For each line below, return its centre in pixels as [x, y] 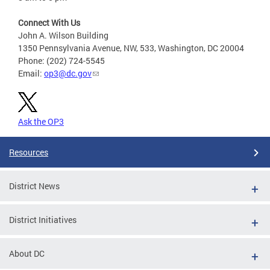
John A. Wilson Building [63, 36]
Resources [29, 152]
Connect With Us [49, 23]
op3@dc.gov [68, 74]
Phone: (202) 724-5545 [61, 61]
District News [34, 186]
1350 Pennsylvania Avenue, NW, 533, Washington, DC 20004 [131, 48]
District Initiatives [43, 220]
